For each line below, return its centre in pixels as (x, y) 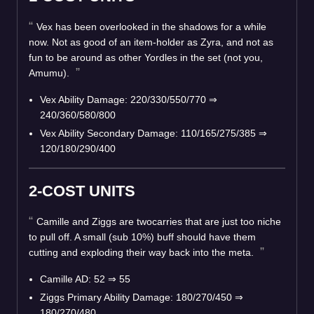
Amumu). (50, 73)
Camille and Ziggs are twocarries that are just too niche (159, 221)
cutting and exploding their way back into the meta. (143, 252)
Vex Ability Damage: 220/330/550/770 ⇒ (129, 99)
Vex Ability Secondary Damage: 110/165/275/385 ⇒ (153, 133)
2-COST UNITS (82, 191)
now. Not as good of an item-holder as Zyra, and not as (151, 42)
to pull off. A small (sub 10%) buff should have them (142, 237)
